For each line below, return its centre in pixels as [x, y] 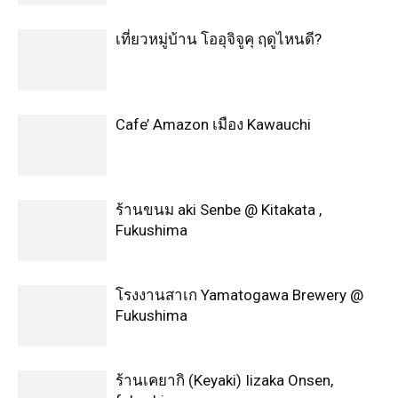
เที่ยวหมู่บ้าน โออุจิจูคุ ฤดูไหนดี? [219, 39]
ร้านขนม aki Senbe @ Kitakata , [219, 209]
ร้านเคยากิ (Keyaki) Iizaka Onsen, [224, 380]
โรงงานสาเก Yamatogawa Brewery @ [239, 295]
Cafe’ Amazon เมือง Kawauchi [213, 124]
